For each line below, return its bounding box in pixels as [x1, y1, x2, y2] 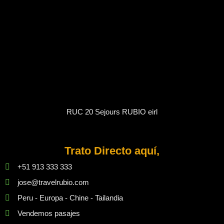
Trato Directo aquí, [64, 144, 159, 157]
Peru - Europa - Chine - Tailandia [17, 193, 123, 202]
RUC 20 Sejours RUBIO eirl [66, 107, 157, 116]
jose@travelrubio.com [17, 178, 89, 187]
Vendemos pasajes [17, 209, 80, 218]
